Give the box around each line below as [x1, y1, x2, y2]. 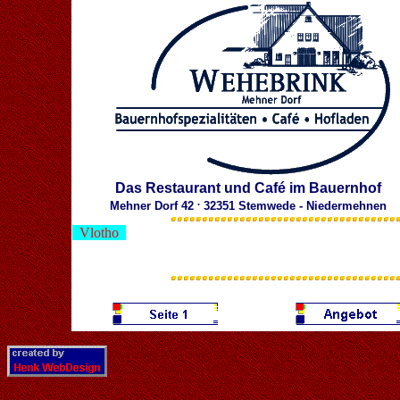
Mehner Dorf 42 [110, 199, 197, 213]
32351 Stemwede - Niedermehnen [200, 199, 387, 213]
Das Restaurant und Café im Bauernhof [115, 180, 381, 196]
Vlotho [79, 225, 119, 240]
